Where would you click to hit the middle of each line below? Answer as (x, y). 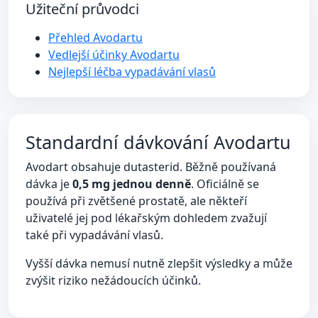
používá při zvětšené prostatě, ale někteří (136, 201)
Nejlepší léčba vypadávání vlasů (132, 72)
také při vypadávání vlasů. (94, 235)
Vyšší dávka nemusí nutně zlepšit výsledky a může (159, 263)
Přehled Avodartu (95, 38)
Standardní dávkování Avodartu (158, 142)
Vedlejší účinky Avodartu (114, 55)
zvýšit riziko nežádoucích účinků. (113, 280)
